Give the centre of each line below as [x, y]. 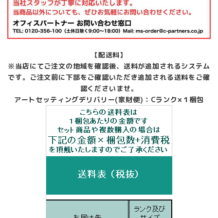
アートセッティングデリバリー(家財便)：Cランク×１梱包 [109, 99]
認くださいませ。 [109, 88]
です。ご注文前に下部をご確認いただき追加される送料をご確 [109, 77]
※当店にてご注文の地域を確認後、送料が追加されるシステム [109, 66]
